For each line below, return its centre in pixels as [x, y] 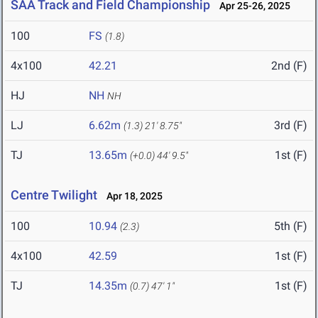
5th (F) [291, 226]
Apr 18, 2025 [131, 196]
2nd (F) [289, 66]
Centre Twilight [54, 195]
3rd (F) [291, 126]
